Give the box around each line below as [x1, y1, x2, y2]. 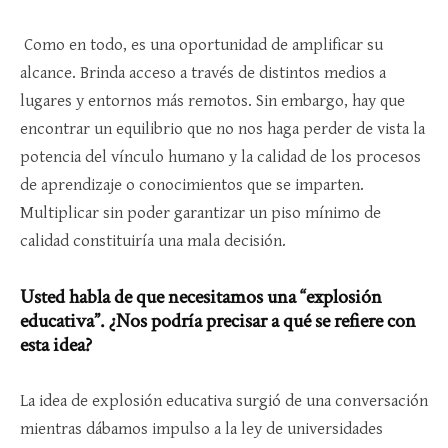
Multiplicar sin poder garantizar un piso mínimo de [20, 203, 381, 224]
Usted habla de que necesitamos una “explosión [20, 284, 382, 311]
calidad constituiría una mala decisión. [20, 231, 290, 252]
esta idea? [20, 332, 92, 359]
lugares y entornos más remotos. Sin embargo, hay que [20, 91, 405, 112]
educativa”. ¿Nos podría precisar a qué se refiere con [20, 308, 416, 335]
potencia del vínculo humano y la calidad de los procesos [20, 147, 421, 168]
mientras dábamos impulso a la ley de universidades [20, 419, 383, 440]
